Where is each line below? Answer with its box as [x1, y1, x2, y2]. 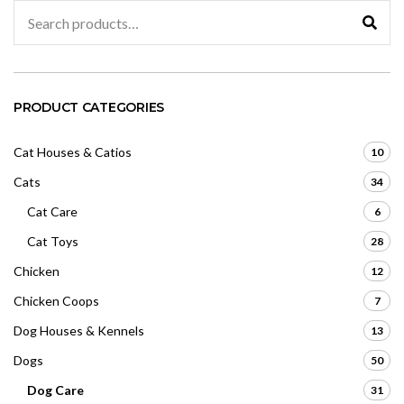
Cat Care [27, 204, 78, 220]
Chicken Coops [14, 293, 99, 309]
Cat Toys [27, 234, 78, 250]
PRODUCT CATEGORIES [14, 99, 164, 116]
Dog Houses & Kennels [14, 323, 144, 339]
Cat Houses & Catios [14, 144, 132, 161]
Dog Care [27, 382, 84, 399]
